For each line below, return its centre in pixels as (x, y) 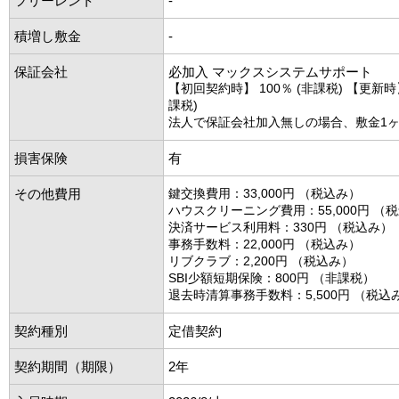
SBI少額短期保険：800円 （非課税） (272, 277)
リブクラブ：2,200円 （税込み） (261, 261)
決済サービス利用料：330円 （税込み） (281, 227)
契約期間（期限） (68, 366)
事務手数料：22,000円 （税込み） (265, 244)
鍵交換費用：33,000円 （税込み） (265, 193)
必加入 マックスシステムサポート (270, 71)
